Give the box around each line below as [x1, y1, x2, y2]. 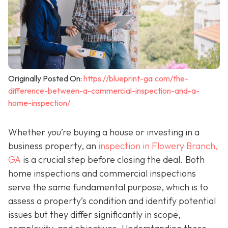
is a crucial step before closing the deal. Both [21, 154, 205, 166]
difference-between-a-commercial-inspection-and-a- [8, 85, 199, 96]
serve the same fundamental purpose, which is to [8, 181, 208, 193]
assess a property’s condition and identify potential [8, 195, 216, 207]
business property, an [8, 140, 98, 152]
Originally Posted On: [8, 73, 83, 84]
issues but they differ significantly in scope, [8, 209, 181, 221]
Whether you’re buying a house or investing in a [8, 126, 199, 138]
